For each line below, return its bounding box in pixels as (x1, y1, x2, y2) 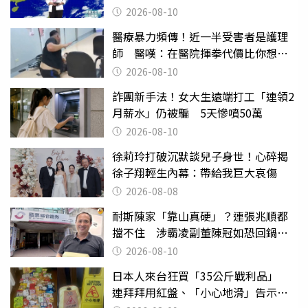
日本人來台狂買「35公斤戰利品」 (112, 267, 289, 284)
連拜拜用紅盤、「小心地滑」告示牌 (112, 283, 288, 300)
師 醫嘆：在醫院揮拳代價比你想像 (112, 44, 288, 61)
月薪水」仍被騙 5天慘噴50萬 (112, 104, 263, 121)
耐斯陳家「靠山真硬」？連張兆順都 (112, 207, 288, 224)
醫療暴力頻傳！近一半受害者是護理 (112, 27, 288, 45)
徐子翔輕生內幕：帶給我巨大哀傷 (112, 164, 277, 181)
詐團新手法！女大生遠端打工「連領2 (112, 87, 294, 104)
